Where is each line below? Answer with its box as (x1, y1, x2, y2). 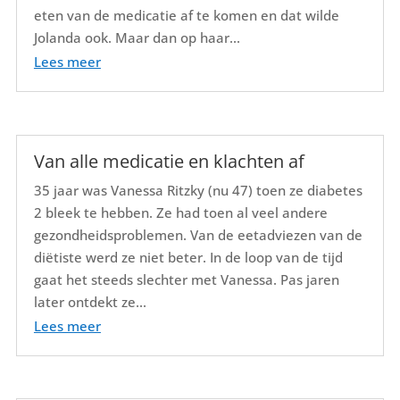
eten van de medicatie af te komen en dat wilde (33, 6, 339, 25)
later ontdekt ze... (33, 292, 146, 311)
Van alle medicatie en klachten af (33, 148, 304, 173)
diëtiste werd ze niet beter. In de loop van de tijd (33, 247, 343, 266)
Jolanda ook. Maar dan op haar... (33, 29, 240, 47)
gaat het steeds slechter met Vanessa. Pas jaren (33, 270, 339, 288)
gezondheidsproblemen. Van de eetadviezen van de (33, 225, 362, 244)
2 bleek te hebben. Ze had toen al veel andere (33, 203, 328, 221)
